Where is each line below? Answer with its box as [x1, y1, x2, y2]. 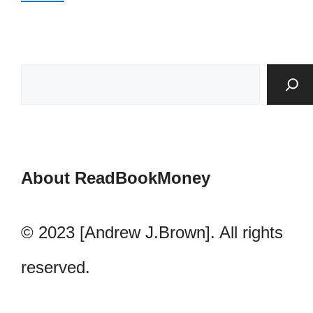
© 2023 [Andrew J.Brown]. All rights [21, 223, 283, 242]
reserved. [21, 258, 90, 277]
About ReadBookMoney [21, 168, 210, 188]
